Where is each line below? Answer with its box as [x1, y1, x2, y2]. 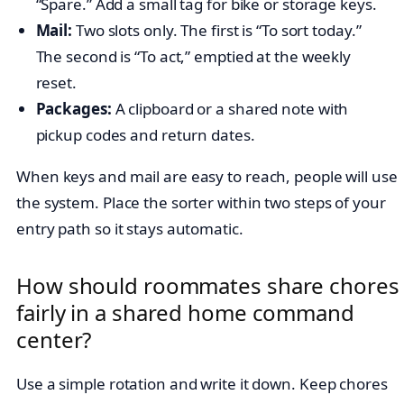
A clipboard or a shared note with [111, 97, 349, 119]
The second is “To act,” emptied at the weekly [35, 45, 352, 67]
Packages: [35, 97, 112, 119]
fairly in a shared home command [16, 297, 354, 327]
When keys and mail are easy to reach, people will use [16, 165, 398, 187]
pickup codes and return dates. [35, 124, 255, 145]
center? [16, 324, 92, 354]
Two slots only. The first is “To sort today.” [72, 19, 362, 41]
